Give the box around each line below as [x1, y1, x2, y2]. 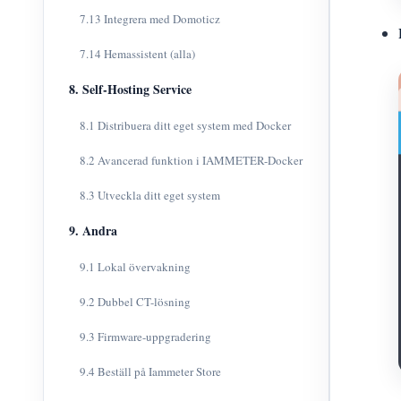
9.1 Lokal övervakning [80, 259, 191, 275]
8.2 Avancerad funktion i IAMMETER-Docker [80, 152, 303, 168]
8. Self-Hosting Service [69, 80, 192, 98]
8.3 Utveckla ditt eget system [80, 187, 220, 203]
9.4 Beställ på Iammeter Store [80, 363, 221, 380]
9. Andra [69, 221, 117, 240]
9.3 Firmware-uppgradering [80, 328, 211, 345]
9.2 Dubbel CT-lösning [80, 294, 191, 310]
